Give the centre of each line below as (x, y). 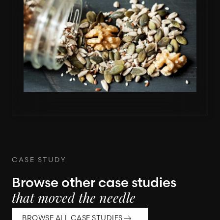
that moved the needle (74, 200)
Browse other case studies (94, 183)
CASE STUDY (39, 160)
